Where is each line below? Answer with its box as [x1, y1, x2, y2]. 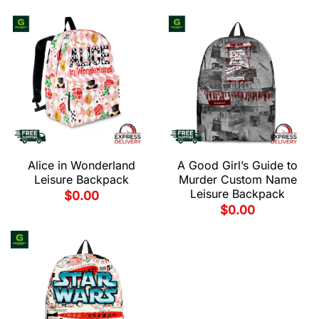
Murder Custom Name [178, 172, 297, 187]
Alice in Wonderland [28, 158, 135, 173]
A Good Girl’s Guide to [177, 158, 298, 173]
